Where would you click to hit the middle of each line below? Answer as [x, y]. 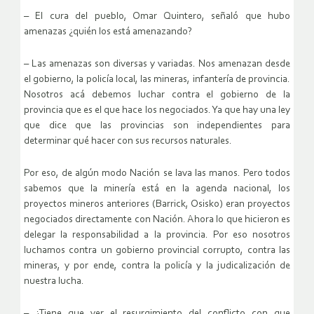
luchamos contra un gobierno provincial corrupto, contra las [157, 251]
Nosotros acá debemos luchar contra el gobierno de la [157, 95]
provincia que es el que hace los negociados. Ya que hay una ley [157, 111]
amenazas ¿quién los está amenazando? [108, 32]
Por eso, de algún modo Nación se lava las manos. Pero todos [157, 174]
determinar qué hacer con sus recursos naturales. [128, 142]
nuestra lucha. [54, 282]
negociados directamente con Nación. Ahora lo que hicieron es [157, 220]
